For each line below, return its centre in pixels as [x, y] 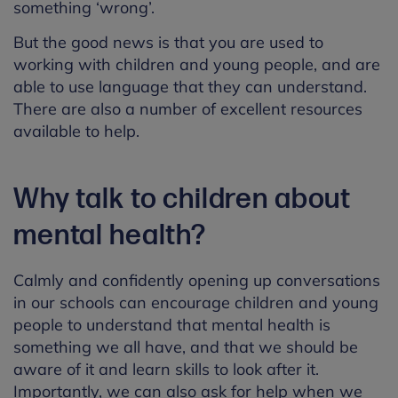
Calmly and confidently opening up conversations [197, 280]
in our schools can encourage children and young [196, 302]
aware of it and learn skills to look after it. [166, 369]
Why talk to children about [183, 199]
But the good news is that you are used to [168, 42]
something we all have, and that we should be [186, 346]
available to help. [76, 131]
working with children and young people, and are [197, 64]
